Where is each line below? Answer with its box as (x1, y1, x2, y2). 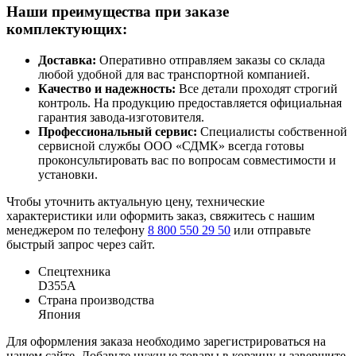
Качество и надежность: (38, 81, 179, 95)
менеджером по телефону (6, 222, 148, 237)
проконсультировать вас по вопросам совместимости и (38, 153, 336, 167)
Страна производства (38, 292, 154, 307)
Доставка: (38, 52, 99, 67)
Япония (38, 307, 80, 321)
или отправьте (230, 222, 311, 237)
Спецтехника (38, 264, 110, 278)
